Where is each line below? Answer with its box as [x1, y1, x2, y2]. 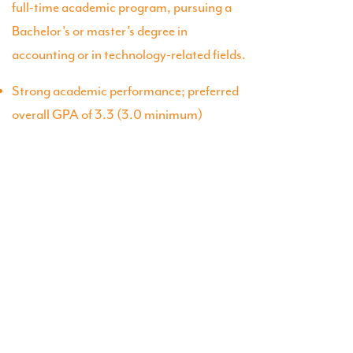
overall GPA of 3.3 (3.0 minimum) [12, 106, 203, 123]
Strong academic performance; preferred [12, 83, 240, 99]
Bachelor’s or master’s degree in [12, 23, 188, 39]
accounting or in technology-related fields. [12, 46, 247, 63]
